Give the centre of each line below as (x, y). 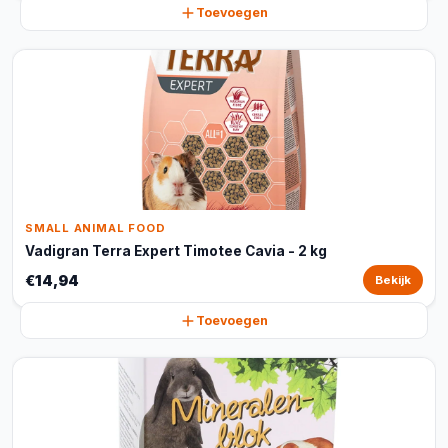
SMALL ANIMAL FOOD (95, 228)
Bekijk (393, 280)
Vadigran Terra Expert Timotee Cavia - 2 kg (176, 251)
